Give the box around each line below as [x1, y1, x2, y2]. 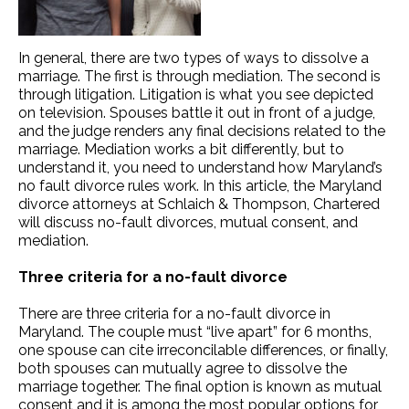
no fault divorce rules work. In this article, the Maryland [18, 176, 382, 194]
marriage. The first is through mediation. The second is [18, 67, 381, 85]
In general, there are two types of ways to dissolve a [18, 48, 369, 67]
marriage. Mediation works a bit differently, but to [18, 140, 344, 158]
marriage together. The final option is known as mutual [18, 377, 382, 395]
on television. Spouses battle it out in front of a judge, [18, 103, 375, 121]
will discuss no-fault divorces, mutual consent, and [18, 213, 358, 231]
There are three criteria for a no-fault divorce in [18, 304, 330, 322]
